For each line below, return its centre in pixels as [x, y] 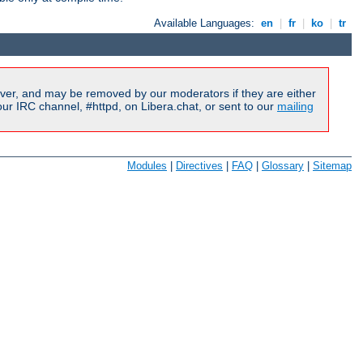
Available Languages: [206, 23]
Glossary [283, 165]
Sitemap [332, 165]
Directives [199, 165]
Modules [147, 165]
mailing [295, 107]
